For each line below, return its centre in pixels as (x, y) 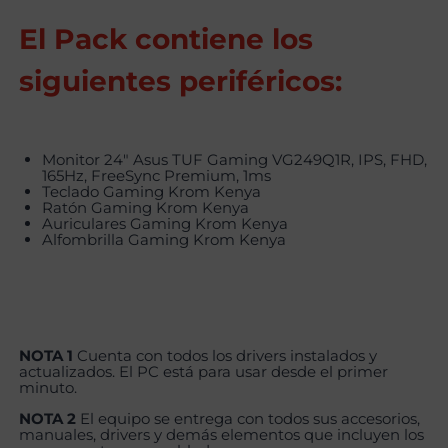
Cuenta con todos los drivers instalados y (225, 356)
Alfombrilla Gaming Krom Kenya (163, 240)
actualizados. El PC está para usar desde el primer (204, 372)
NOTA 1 (46, 356)
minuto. (48, 388)
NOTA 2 (48, 419)
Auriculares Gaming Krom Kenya (164, 224)
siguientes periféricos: (181, 81)
